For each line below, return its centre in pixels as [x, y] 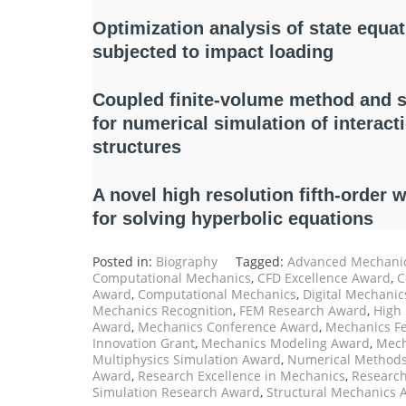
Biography [187, 262]
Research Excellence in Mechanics [242, 376]
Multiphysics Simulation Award [187, 360]
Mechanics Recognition [163, 311]
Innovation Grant [144, 343]
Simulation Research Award [176, 392]
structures [137, 147]
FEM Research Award [303, 311]
